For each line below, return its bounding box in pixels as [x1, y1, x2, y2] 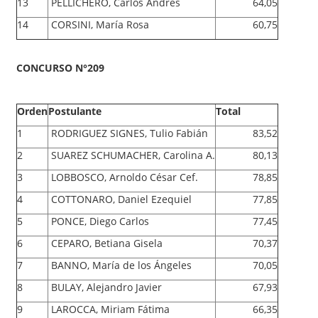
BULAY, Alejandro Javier [48, 280, 165, 294]
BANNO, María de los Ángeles [48, 258, 192, 272]
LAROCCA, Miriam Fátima [48, 302, 170, 316]
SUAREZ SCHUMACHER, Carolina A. [48, 148, 215, 162]
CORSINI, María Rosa [48, 17, 152, 31]
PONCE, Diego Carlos [48, 214, 152, 228]
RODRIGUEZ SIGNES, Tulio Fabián [48, 126, 211, 140]
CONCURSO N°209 [16, 60, 104, 75]
